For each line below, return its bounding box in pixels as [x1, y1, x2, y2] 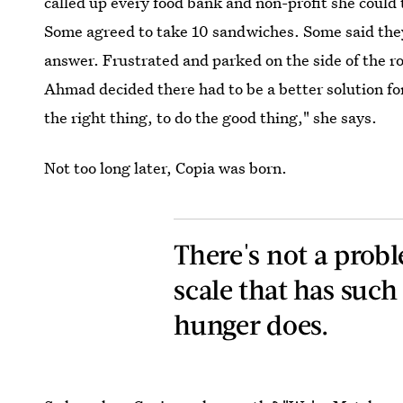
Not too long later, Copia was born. [44, 157, 288, 178]
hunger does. [174, 307, 328, 340]
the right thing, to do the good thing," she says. [44, 106, 378, 128]
